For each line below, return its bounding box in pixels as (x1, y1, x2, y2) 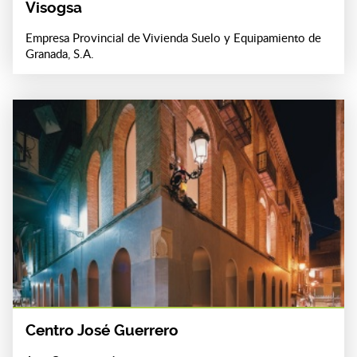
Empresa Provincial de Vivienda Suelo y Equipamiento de (25, 29, 321, 45)
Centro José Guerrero (25, 321, 178, 339)
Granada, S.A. (25, 45, 94, 61)
